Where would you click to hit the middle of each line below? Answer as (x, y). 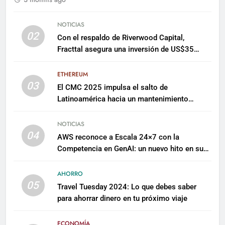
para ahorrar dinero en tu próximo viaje (122, 198)
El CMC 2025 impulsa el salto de (112, 87)
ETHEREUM (72, 74)
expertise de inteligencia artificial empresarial (134, 160)
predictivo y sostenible (95, 110)
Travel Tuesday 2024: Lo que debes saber (127, 187)
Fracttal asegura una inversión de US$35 (125, 49)
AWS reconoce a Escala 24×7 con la (118, 137)
